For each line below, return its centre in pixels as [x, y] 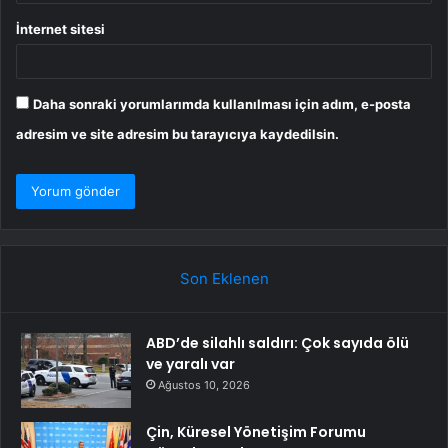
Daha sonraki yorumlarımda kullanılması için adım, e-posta [222, 104]
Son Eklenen [224, 279]
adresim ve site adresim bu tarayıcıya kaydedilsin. [177, 134]
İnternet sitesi [60, 29]
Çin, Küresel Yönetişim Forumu [256, 432]
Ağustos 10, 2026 [204, 385]
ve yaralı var [190, 364]
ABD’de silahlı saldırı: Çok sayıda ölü [277, 343]
